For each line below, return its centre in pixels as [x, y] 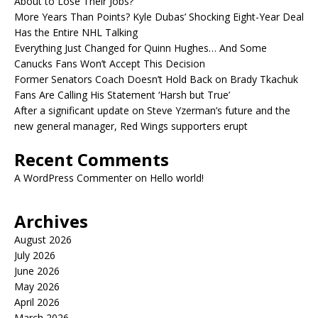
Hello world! [177, 178]
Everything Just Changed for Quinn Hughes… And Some [141, 48]
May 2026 [37, 287]
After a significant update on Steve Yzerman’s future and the [152, 111]
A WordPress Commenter [73, 178]
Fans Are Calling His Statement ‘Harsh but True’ [122, 95]
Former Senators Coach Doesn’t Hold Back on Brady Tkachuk [156, 79]
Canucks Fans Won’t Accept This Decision [110, 64]
